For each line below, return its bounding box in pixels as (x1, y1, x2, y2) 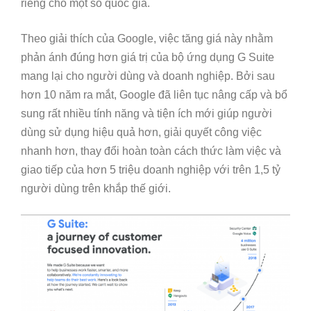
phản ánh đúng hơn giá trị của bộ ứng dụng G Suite (21, 51, 274, 64)
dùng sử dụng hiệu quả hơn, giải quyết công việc (21, 126, 262, 139)
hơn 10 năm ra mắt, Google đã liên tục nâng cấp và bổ (21, 89, 287, 101)
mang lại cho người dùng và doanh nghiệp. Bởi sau (21, 70, 275, 83)
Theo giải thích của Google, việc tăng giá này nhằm (21, 33, 273, 45)
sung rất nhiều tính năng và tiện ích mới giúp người (21, 108, 272, 120)
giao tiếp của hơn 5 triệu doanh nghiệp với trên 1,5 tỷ (21, 164, 280, 176)
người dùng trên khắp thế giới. (21, 183, 171, 195)
